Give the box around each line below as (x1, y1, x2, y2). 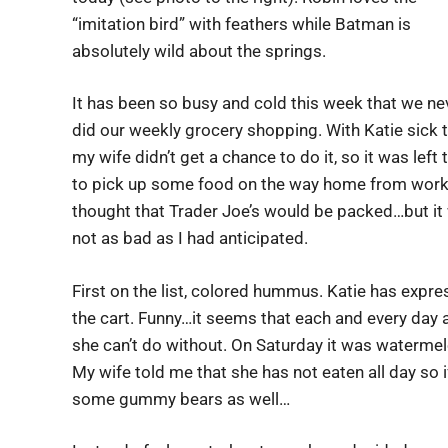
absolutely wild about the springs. (72, 40, 326, 61)
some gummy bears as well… (72, 388, 290, 409)
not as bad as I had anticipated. (72, 228, 308, 248)
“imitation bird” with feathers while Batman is (72, 13, 411, 34)
